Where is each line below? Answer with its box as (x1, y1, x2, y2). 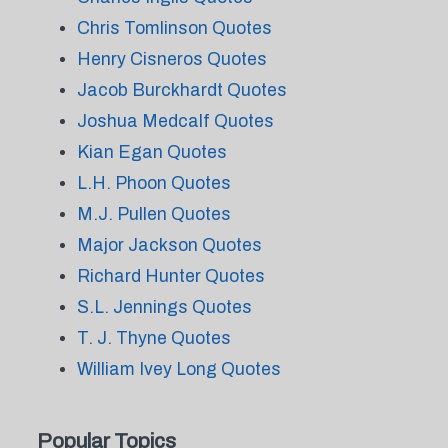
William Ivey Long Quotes (76, 359, 281, 379)
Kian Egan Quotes (76, 142, 227, 162)
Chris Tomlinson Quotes (76, 18, 272, 38)
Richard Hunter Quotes (76, 266, 265, 286)
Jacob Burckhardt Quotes (76, 80, 287, 100)
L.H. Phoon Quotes (76, 173, 231, 193)
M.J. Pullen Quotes (76, 204, 231, 224)
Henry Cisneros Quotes (76, 49, 267, 69)
